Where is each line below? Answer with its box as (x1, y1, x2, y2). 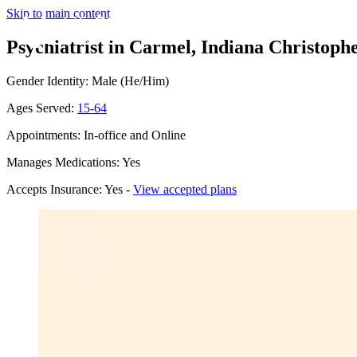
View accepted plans (133, 182, 237, 196)
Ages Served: (6, 100, 77, 115)
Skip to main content (6, 6, 110, 20)
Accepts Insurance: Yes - (6, 182, 133, 196)
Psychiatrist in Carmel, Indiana (6, 36, 264, 57)
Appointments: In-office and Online (6, 127, 186, 142)
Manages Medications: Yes (6, 155, 140, 169)
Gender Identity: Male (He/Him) (6, 73, 169, 88)
